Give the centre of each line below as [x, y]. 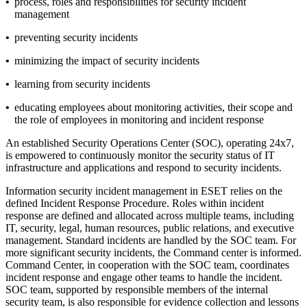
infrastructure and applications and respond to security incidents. [144, 167]
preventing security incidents [76, 37]
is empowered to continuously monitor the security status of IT [140, 155]
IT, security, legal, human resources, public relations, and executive [150, 228]
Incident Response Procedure [103, 203]
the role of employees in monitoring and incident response [139, 119]
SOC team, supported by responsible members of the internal [137, 289]
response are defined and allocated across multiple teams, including [150, 215]
